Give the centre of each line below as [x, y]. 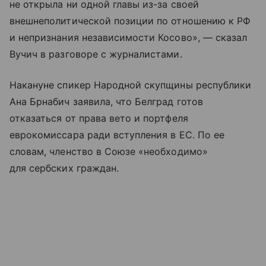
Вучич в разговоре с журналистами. [96, 54]
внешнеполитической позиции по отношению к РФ [130, 20]
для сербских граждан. [64, 168]
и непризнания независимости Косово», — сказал [129, 37]
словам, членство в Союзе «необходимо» [109, 151]
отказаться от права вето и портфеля [99, 118]
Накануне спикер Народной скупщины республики [131, 85]
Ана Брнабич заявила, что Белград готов [106, 101]
